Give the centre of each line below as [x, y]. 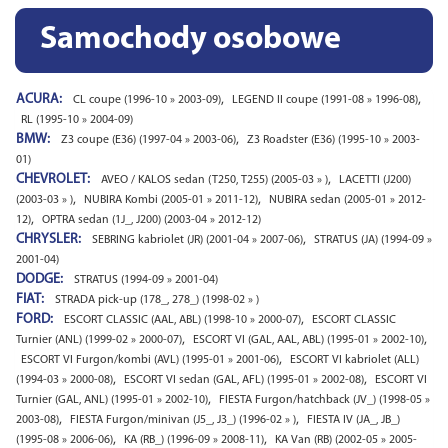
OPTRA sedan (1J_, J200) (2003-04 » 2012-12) [151, 220]
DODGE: [41, 279]
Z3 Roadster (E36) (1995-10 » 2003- [333, 140]
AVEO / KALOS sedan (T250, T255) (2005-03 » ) [214, 180]
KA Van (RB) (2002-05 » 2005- [346, 440]
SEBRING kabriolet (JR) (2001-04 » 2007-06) [197, 240]
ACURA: [40, 99]
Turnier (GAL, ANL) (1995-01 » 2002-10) [112, 400]
